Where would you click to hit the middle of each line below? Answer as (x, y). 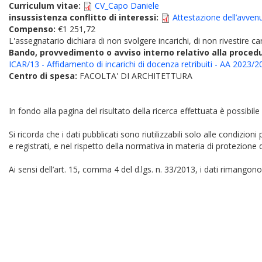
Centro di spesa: (44, 76)
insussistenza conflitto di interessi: (85, 17)
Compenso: (33, 29)
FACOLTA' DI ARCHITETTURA (136, 76)
